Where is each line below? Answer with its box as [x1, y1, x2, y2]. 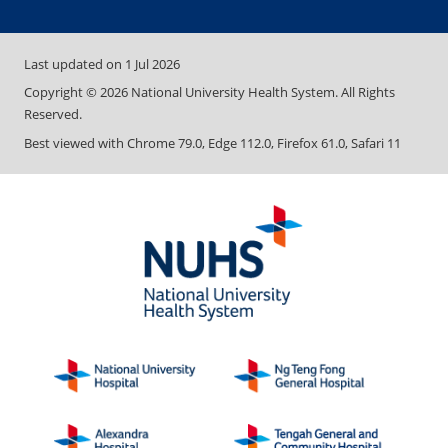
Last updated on [24, 54, 125, 73]
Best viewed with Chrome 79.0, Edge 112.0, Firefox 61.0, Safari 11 [24, 133, 401, 152]
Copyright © [24, 83, 100, 102]
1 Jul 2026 [125, 54, 180, 73]
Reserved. [24, 105, 82, 124]
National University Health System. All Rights [128, 83, 395, 102]
